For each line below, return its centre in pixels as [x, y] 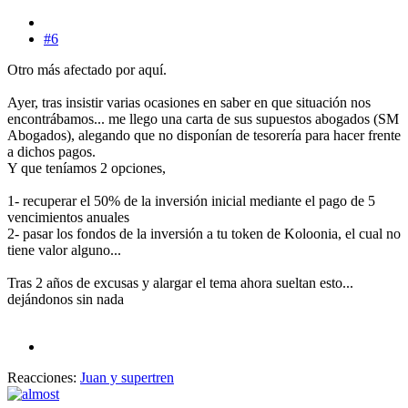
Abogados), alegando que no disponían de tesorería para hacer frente [204, 136]
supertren [148, 378]
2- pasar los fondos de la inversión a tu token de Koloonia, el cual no [204, 234]
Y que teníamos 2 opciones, [87, 168]
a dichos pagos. [51, 152]
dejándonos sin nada [66, 300]
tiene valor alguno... [64, 250]
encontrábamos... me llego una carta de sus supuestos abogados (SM [203, 119]
